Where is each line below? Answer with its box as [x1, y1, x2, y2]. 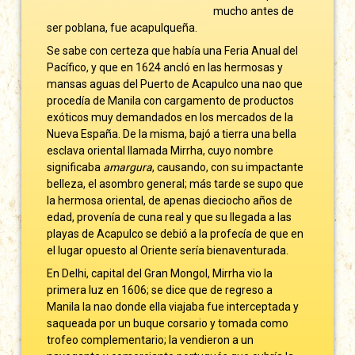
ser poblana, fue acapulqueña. [47, 21, 198, 34]
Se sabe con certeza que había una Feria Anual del [47, 44, 299, 57]
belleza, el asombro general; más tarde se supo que [47, 177, 304, 190]
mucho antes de [213, 4, 295, 17]
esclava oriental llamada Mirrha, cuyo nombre [47, 143, 274, 157]
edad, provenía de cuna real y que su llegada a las [47, 210, 292, 223]
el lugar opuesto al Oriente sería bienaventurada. [47, 243, 289, 257]
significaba [47, 160, 104, 174]
